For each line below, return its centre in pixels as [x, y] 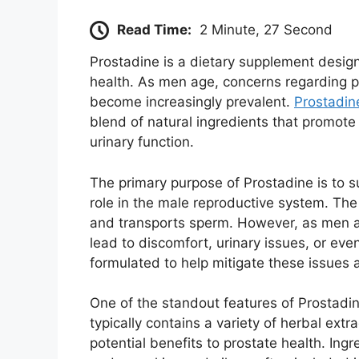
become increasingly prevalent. [192, 102]
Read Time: [154, 29]
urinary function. [142, 142]
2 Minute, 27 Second [266, 29]
